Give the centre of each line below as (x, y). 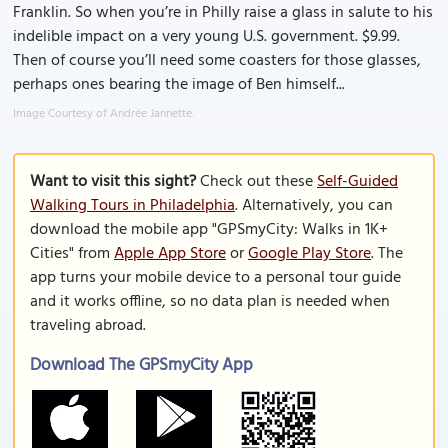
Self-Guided (357, 182)
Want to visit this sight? (113, 182)
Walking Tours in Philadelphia (132, 206)
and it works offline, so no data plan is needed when (210, 302)
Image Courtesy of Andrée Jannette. (103, 114)
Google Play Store (309, 254)
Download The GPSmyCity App (141, 365)
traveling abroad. (88, 326)
